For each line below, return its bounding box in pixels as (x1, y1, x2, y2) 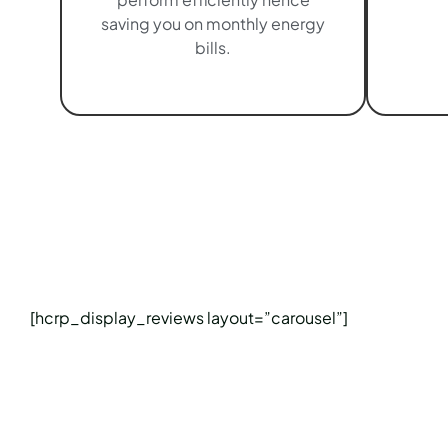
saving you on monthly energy (101, 13, 325, 35)
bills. (195, 37, 231, 59)
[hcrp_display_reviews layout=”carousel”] (30, 307, 348, 329)
